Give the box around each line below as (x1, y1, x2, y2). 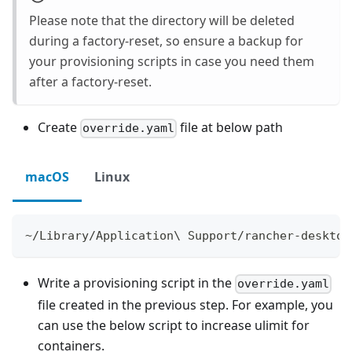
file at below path (177, 119, 284, 137)
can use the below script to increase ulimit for (38, 316, 310, 334)
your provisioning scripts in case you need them (29, 53, 314, 71)
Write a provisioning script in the (38, 274, 235, 292)
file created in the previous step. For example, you (38, 295, 333, 313)
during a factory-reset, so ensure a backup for (29, 32, 303, 50)
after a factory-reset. (29, 73, 152, 91)
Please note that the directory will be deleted (29, 12, 295, 30)
